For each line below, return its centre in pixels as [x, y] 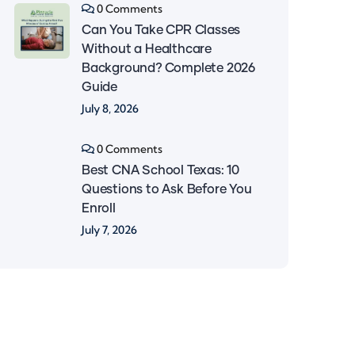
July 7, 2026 [109, 230]
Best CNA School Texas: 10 [161, 170]
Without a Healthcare [147, 49]
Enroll [99, 208]
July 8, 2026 [110, 109]
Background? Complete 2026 [169, 68]
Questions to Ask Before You [167, 189]
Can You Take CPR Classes [161, 30]
